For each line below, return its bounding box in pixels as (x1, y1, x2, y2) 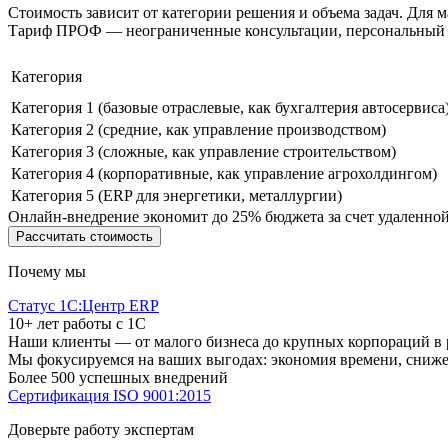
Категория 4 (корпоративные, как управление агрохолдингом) (11, 164, 437, 182)
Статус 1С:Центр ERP (8, 296, 159, 314)
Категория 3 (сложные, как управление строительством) (11, 142, 396, 160)
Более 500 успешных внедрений (8, 368, 228, 386)
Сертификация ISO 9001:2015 (8, 386, 211, 404)
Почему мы (8, 262, 86, 280)
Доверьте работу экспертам (8, 420, 194, 438)
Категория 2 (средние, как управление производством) (11, 120, 386, 138)
